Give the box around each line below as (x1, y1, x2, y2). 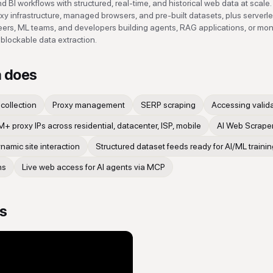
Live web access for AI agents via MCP (22, 162, 165, 172)
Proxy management (52, 100, 125, 110)
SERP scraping (141, 100, 196, 110)
